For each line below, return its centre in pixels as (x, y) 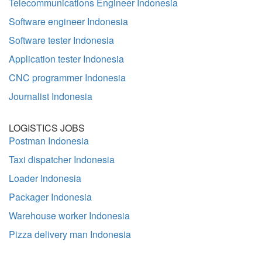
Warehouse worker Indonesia (69, 216)
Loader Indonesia (45, 178)
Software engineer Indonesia (68, 21)
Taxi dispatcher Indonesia (62, 159)
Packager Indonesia (50, 197)
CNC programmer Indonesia (67, 77)
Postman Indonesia (49, 141)
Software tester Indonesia (61, 40)
